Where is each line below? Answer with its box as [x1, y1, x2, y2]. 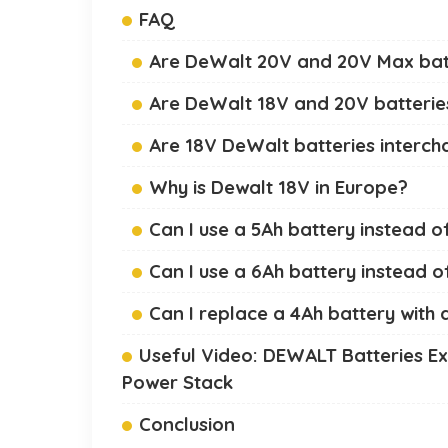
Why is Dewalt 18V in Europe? [149, 175, 408, 200]
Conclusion [139, 412, 235, 437]
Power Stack [122, 370, 233, 395]
